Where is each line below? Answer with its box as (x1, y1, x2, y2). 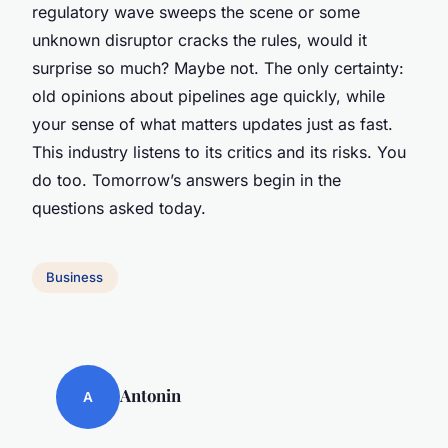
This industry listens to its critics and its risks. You (32, 141, 406, 162)
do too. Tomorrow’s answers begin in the (32, 169, 341, 190)
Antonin (120, 384, 181, 407)
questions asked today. (32, 197, 206, 218)
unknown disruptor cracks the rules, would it (32, 29, 367, 50)
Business (46, 269, 104, 286)
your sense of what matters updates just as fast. (32, 113, 393, 134)
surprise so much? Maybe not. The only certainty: (32, 57, 404, 78)
